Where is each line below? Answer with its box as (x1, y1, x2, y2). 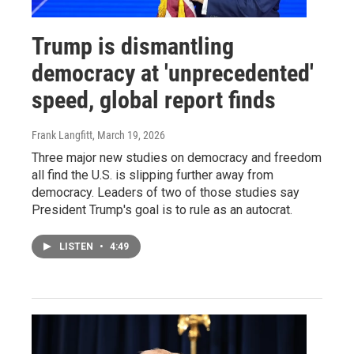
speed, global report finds (32, 85, 276, 114)
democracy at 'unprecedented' (32, 58, 314, 87)
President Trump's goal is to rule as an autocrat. (32, 201, 292, 217)
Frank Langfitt (32, 128, 92, 141)
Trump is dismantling (32, 32, 234, 60)
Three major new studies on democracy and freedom (32, 149, 322, 165)
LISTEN (59, 240, 96, 252)
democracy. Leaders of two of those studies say (32, 184, 299, 200)
